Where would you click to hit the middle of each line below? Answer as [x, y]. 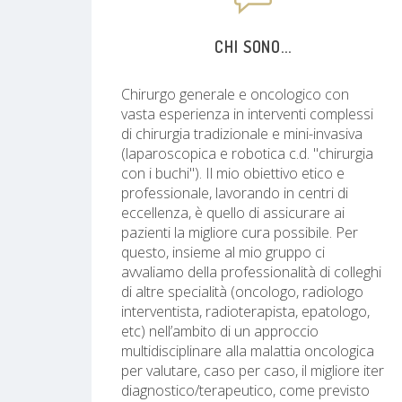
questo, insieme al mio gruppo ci [223, 252]
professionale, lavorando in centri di [235, 192]
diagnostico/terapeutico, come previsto [245, 390]
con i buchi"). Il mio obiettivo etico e [233, 173]
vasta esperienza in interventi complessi [247, 114]
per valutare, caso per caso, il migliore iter [253, 370]
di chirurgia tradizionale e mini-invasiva [242, 133]
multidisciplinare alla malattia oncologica [248, 350]
